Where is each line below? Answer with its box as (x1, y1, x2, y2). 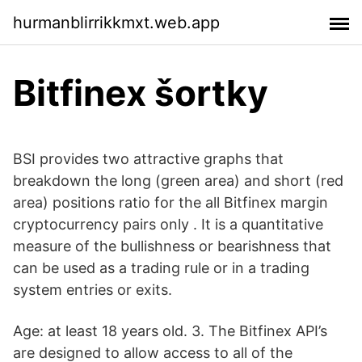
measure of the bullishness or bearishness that (13, 238, 331, 255)
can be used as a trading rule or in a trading (13, 259, 309, 276)
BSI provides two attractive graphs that (13, 150, 284, 167)
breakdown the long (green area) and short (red (13, 172, 343, 189)
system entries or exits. (13, 281, 172, 298)
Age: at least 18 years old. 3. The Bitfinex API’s (13, 322, 327, 339)
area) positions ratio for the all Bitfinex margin (13, 194, 328, 211)
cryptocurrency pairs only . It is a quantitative (13, 216, 323, 233)
